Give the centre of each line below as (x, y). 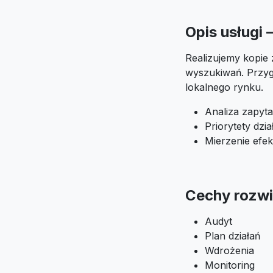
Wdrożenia (229, 250)
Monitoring (230, 265)
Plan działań (232, 236)
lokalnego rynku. (224, 87)
